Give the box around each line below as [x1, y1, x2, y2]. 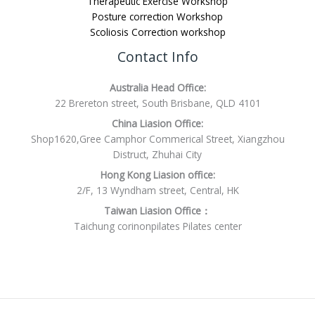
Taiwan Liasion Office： [104, 203, 211, 217]
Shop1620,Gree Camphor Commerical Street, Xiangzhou [30, 132, 285, 146]
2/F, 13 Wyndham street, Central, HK [76, 184, 239, 198]
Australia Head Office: [109, 81, 206, 95]
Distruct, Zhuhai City [113, 148, 202, 162]
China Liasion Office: [112, 117, 203, 131]
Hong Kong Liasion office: [100, 168, 215, 182]
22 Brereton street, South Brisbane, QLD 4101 [54, 96, 261, 110]
